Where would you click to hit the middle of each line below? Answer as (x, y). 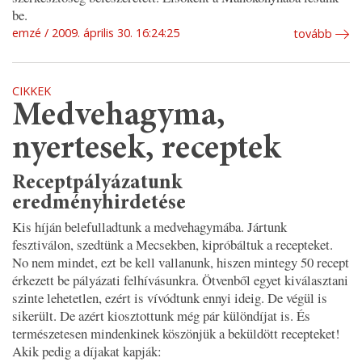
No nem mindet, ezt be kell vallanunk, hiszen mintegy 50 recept (181, 262)
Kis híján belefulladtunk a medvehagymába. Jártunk (149, 226)
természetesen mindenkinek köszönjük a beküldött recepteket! (176, 333)
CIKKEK (32, 91)
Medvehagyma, (119, 117)
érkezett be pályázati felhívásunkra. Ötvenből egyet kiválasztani (180, 280)
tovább (313, 34)
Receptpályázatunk (97, 183)
